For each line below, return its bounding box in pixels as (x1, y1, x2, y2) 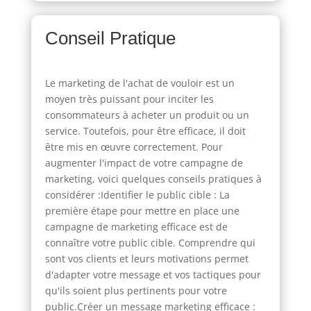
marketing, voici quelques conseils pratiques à (44, 171, 262, 185)
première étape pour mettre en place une (44, 203, 239, 217)
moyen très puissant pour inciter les (44, 92, 214, 106)
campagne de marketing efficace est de (44, 219, 228, 233)
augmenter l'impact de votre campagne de (44, 155, 243, 169)
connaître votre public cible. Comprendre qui (44, 235, 255, 249)
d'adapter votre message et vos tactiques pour (44, 267, 261, 281)
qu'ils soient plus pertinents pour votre (44, 283, 227, 297)
